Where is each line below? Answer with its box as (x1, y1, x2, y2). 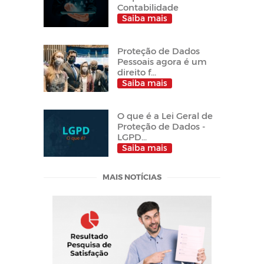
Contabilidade (117, 1, 179, 12)
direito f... (117, 66, 156, 77)
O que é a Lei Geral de (117, 110, 213, 121)
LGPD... (117, 131, 147, 142)
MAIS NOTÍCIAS (103, 171, 161, 181)
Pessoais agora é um (117, 55, 207, 67)
